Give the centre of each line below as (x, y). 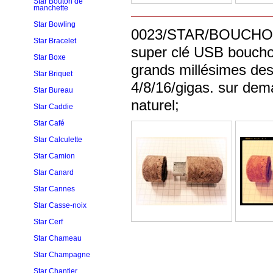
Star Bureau (53, 90)
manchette (51, 8)
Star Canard (54, 172)
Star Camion (54, 156)
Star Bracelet (55, 41)
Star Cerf (48, 222)
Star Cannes (54, 189)
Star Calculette (58, 140)
